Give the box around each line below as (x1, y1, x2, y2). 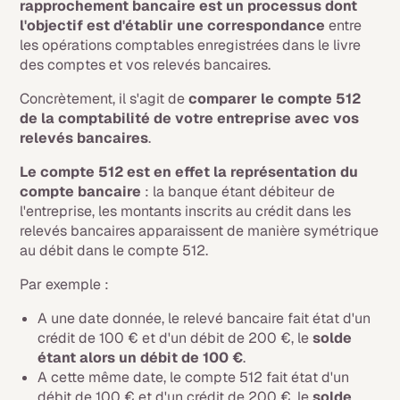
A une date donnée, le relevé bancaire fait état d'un (37, 309, 371, 328)
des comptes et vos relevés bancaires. (20, 55, 271, 74)
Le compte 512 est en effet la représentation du (20, 162, 359, 181)
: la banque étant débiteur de (141, 182, 336, 201)
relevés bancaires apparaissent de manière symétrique (20, 221, 379, 240)
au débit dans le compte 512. (20, 241, 212, 260)
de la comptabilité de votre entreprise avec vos (20, 109, 360, 128)
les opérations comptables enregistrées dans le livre (20, 36, 362, 54)
